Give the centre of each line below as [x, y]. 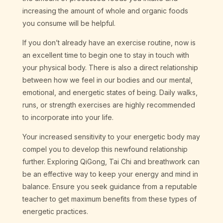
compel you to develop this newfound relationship [105, 149]
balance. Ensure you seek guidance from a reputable [110, 187]
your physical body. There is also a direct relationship [110, 68]
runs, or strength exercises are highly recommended [109, 105]
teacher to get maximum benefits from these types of [109, 199]
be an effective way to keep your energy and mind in [110, 174]
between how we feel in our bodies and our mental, [107, 80]
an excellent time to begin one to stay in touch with [106, 55]
